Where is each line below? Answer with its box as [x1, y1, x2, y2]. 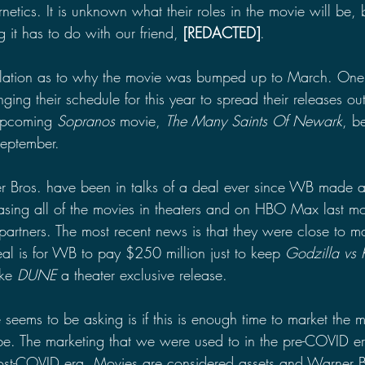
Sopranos [57, 110, 115, 130]
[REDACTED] [183, 22, 260, 42]
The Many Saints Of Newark [165, 110, 342, 130]
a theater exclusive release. [56, 264, 227, 284]
